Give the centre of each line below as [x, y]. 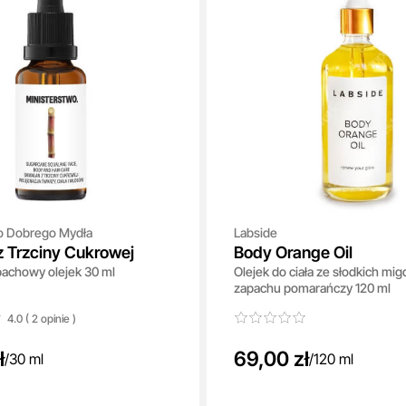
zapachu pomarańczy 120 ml [312, 288]
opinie [53, 319]
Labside [255, 232]
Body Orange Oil [293, 252]
